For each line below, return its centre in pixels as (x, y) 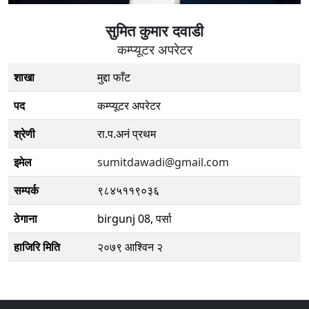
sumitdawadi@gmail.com (163, 162)
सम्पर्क (26, 191)
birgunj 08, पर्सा (134, 219)
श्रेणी (24, 134)
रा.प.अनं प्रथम (127, 134)
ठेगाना (26, 219)
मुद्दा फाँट (114, 78)
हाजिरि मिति (37, 247)
